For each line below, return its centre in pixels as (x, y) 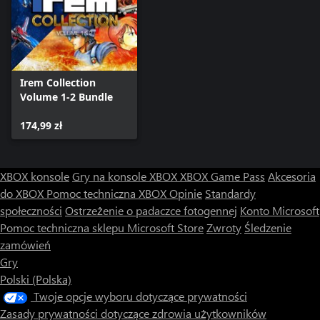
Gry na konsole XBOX (126, 176)
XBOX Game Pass (222, 176)
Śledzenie (268, 227)
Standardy (230, 193)
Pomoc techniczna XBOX (108, 193)
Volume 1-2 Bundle (66, 96)
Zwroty (224, 227)
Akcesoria (292, 176)
